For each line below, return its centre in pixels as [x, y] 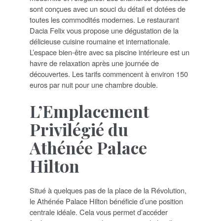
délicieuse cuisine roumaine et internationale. [100, 41]
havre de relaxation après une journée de [94, 63]
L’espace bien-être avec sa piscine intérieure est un [110, 52]
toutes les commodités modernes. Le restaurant [104, 20]
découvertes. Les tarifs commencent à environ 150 [109, 74]
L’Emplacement [89, 111]
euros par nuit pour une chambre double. [94, 85]
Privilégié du [79, 129]
